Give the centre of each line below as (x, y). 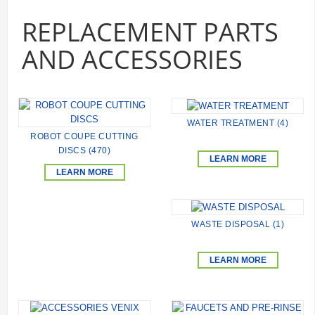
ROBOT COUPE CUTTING (84, 137)
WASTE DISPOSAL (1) (238, 224)
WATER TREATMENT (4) (238, 123)
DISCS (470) (84, 151)
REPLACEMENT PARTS (150, 32)
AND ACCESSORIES (132, 60)
